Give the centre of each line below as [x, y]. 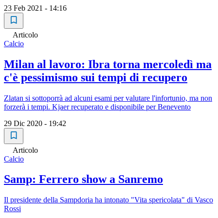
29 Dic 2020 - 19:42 [35, 123]
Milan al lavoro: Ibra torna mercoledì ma [108, 64]
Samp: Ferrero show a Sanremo [83, 179]
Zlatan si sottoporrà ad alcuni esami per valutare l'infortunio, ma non [108, 98]
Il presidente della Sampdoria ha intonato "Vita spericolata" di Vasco [109, 200]
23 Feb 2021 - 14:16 [35, 8]
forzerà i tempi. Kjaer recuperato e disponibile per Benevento [97, 107]
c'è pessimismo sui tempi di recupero [96, 77]
